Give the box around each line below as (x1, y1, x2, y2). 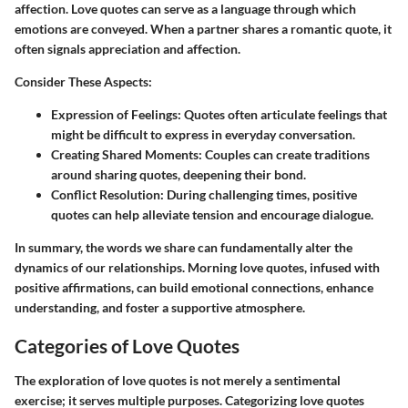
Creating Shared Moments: (51, 147, 202, 163)
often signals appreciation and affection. (15, 41, 240, 57)
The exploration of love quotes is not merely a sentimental (15, 372, 341, 388)
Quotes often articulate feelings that (181, 107, 387, 123)
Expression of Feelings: (51, 107, 181, 123)
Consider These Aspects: (15, 74, 152, 90)
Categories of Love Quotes (15, 334, 240, 358)
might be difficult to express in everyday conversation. (51, 127, 355, 143)
